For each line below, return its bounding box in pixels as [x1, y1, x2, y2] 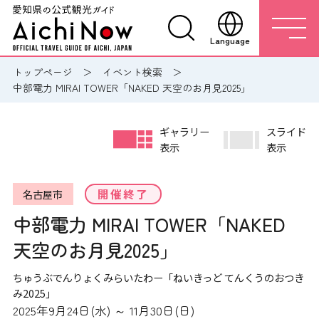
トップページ [12, 65, 73, 79]
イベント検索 [102, 65, 162, 79]
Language [210, 33, 250, 46]
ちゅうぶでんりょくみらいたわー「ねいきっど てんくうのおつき [12, 270, 304, 285]
